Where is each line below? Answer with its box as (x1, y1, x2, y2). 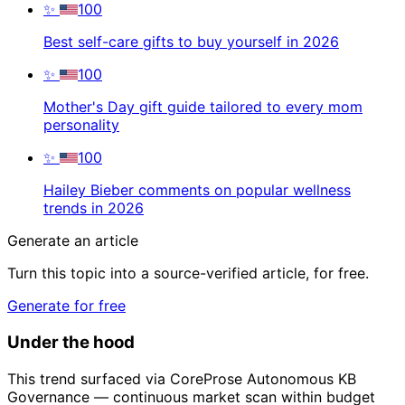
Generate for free (7, 297, 126, 316)
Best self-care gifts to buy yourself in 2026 (43, 33, 339, 52)
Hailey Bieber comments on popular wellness (43, 181, 351, 200)
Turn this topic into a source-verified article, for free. (7, 264, 369, 283)
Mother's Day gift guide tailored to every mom (43, 98, 363, 117)
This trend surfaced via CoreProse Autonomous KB (7, 369, 356, 388)
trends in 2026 (43, 199, 144, 218)
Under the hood (7, 332, 135, 353)
